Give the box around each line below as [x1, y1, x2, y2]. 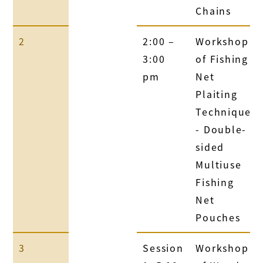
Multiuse [195, 157, 242, 171]
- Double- [195, 122, 247, 136]
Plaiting [195, 86, 238, 101]
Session [143, 240, 184, 255]
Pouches [195, 210, 241, 224]
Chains [195, 3, 231, 18]
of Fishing [195, 51, 248, 66]
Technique [195, 104, 252, 119]
